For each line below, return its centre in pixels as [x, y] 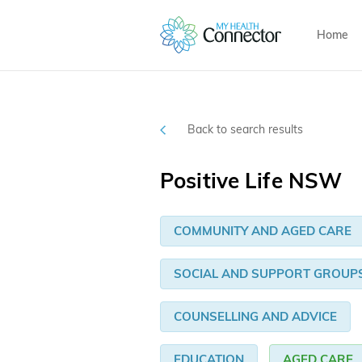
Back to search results [245, 130]
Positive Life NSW [251, 181]
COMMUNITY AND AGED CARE [263, 231]
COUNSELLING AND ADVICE [255, 317]
